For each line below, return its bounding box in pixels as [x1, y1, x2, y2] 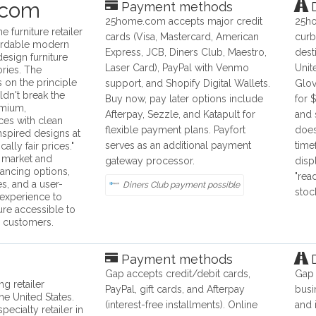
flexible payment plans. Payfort [105, 124, 246, 136]
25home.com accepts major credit [105, 16, 263, 28]
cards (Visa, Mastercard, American [105, 31, 260, 43]
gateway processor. [105, 155, 195, 167]
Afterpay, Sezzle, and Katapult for [105, 109, 256, 121]
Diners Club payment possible [123, 180, 241, 190]
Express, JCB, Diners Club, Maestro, [105, 47, 267, 59]
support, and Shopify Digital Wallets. [105, 78, 271, 90]
